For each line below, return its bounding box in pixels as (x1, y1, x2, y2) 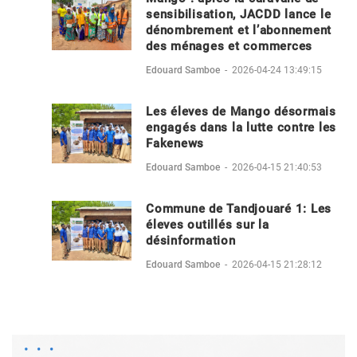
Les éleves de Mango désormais (146, 104, 336, 119)
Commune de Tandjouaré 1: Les (146, 201, 331, 216)
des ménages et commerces (146, 38, 312, 53)
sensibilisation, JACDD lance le (146, 6, 331, 22)
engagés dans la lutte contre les (146, 120, 336, 135)
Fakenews (146, 135, 204, 151)
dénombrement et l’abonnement (146, 22, 331, 37)
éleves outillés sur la (146, 217, 269, 232)
